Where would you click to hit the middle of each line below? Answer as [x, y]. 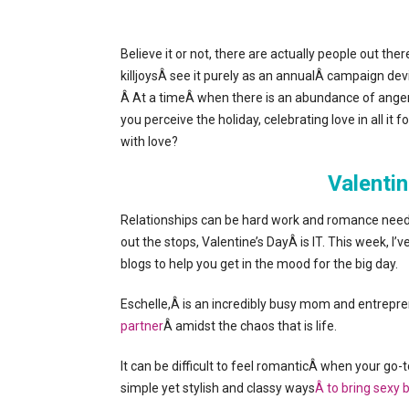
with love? [149, 142]
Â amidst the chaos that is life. [250, 326]
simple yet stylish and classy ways [218, 388]
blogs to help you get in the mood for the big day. [259, 264]
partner [142, 326]
